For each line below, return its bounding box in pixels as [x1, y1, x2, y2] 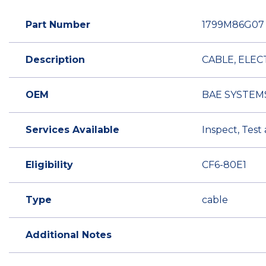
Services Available [26, 124, 119, 136]
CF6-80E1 [202, 159, 246, 171]
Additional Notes [26, 229, 112, 241]
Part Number [26, 19, 90, 31]
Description [26, 54, 85, 66]
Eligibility [26, 159, 73, 171]
